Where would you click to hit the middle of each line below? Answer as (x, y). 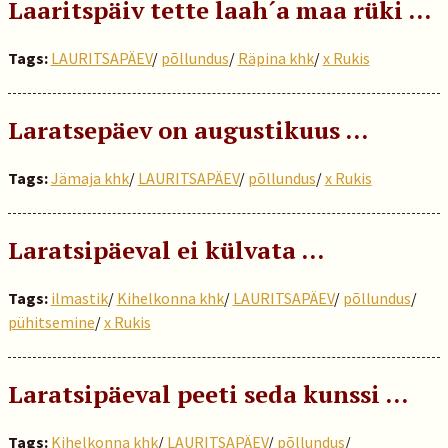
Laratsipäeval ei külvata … (165, 250)
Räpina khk (275, 58)
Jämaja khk (89, 178)
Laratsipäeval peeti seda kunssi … (207, 394)
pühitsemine (51, 322)
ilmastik (79, 298)
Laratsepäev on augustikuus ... (187, 130)
